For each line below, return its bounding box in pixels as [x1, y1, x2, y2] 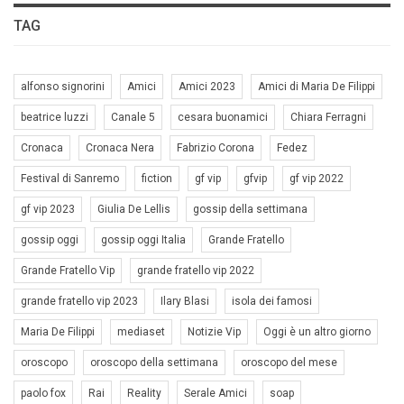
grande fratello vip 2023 [21, 294, 138, 308]
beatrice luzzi [21, 110, 88, 124]
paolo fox [21, 386, 66, 399]
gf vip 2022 [289, 171, 344, 185]
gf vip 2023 [21, 202, 75, 216]
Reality [127, 386, 161, 399]
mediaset [117, 325, 165, 338]
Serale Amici [184, 386, 247, 399]
